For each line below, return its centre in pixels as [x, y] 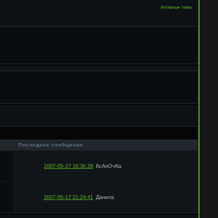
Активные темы [176, 7]
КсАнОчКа [109, 166]
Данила [105, 197]
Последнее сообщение [51, 145]
